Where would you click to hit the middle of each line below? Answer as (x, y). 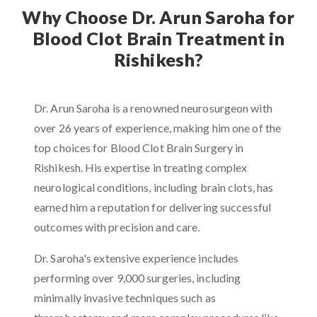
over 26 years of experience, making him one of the (158, 128)
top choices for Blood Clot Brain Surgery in (139, 148)
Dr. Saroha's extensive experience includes (137, 258)
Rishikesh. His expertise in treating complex (141, 167)
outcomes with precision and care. (117, 227)
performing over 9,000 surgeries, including (138, 278)
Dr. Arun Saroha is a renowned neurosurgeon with (153, 108)
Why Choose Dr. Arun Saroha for (158, 17)
